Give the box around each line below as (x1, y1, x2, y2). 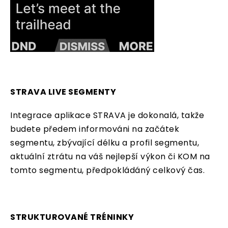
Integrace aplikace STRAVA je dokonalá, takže (10, 109, 204, 122)
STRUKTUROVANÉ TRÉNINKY (10, 211, 134, 223)
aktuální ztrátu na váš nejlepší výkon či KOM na (10, 151, 210, 163)
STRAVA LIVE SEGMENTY (10, 86, 116, 98)
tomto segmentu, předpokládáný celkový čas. (10, 164, 205, 177)
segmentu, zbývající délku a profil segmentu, (10, 137, 199, 149)
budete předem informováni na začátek (10, 123, 179, 135)
